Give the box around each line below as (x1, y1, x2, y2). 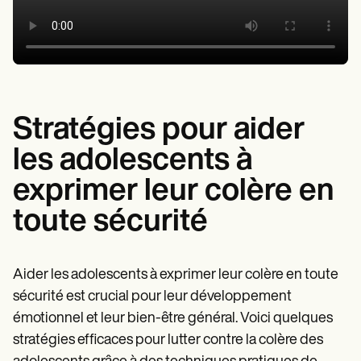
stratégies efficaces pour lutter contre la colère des (13, 332, 323, 348)
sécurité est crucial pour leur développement (13, 288, 292, 305)
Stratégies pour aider (13, 114, 305, 147)
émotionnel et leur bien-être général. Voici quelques (13, 310, 333, 326)
